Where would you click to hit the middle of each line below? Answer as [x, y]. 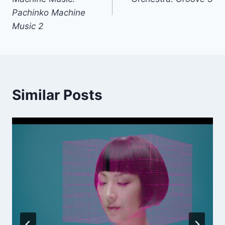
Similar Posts [57, 95]
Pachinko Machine [49, 13]
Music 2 [28, 26]
